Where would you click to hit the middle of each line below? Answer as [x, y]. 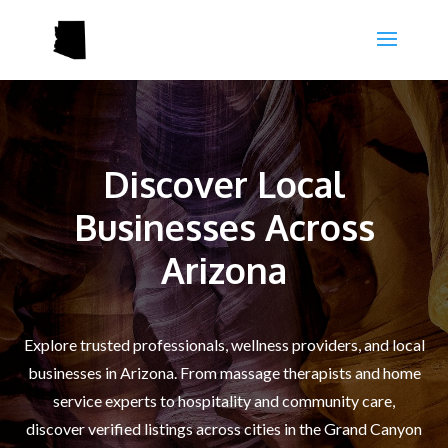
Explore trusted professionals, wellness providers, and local [224, 344]
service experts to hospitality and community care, [224, 400]
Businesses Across [224, 226]
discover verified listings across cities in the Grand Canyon [224, 428]
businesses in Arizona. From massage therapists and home [224, 372]
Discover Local [224, 183]
